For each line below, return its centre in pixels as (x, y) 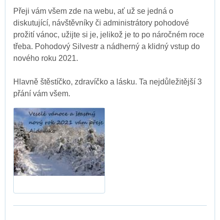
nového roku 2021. (46, 58)
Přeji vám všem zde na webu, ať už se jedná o (93, 11)
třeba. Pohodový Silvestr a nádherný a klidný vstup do (107, 47)
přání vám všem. (42, 94)
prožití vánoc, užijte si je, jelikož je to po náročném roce (109, 35)
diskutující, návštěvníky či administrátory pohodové (101, 23)
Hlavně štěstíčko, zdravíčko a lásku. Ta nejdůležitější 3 (108, 82)
